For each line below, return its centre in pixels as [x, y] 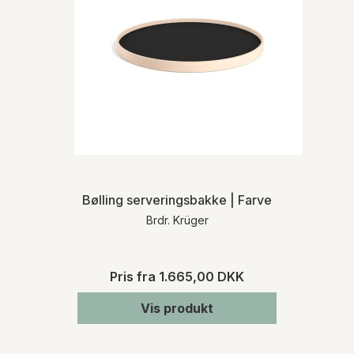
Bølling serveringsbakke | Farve [177, 200]
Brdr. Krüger [177, 220]
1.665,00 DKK [201, 276]
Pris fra [134, 276]
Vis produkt [177, 308]
